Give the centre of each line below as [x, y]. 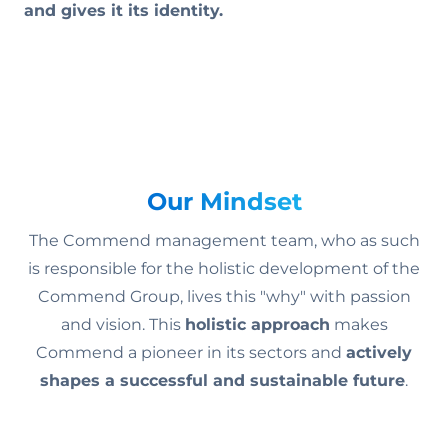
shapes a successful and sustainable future [222, 381]
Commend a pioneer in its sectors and [191, 353]
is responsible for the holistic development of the [224, 269]
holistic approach [257, 325]
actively [379, 353]
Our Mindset [224, 202]
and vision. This [122, 325]
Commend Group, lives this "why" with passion [224, 297]
